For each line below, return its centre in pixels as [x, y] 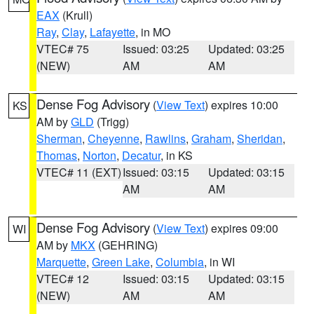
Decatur [141, 155]
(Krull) [76, 15]
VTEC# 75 [63, 49]
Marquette [61, 262]
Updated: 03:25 [247, 49]
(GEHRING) [127, 245]
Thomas [57, 155]
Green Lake [121, 262]
